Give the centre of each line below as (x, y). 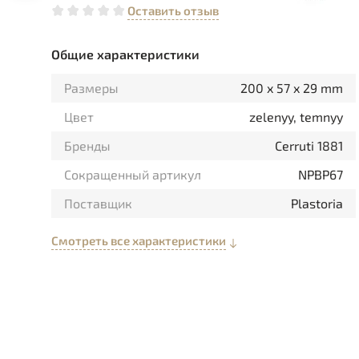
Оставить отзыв (173, 10)
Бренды (87, 145)
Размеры (91, 88)
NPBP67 (321, 174)
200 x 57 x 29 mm (292, 88)
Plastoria (317, 203)
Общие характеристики (125, 54)
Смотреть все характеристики (139, 240)
